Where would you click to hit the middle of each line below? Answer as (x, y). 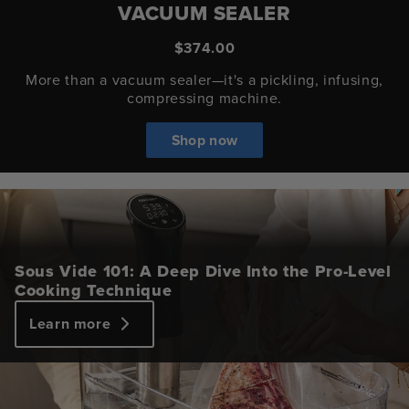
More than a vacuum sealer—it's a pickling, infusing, (204, 80)
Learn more (70, 323)
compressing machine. (204, 99)
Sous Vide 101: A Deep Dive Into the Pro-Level (203, 271)
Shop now (204, 140)
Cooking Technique (94, 290)
